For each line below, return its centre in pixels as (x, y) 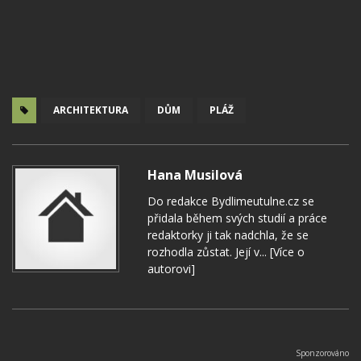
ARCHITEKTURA (91, 110)
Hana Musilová (195, 175)
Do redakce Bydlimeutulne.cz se (231, 201)
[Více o (286, 252)
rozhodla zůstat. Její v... (207, 252)
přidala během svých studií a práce (237, 218)
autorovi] (171, 269)
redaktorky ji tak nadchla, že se (228, 235)
